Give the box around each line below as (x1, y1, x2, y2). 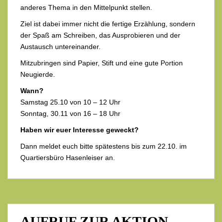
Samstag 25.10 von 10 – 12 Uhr (20, 98, 120, 106)
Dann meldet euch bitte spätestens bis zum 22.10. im (20, 142, 187, 150)
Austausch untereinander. (20, 42, 101, 51)
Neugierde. (20, 70, 55, 78)
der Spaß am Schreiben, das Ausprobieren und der (20, 31, 180, 39)
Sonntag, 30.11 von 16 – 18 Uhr (20, 109, 120, 117)
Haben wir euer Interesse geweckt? (20, 125, 139, 134)
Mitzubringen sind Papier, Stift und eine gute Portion (20, 58, 183, 67)
